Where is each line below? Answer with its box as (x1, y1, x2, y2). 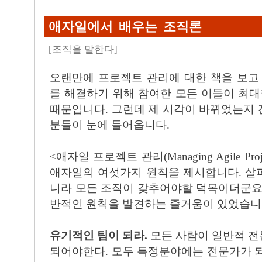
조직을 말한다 (52, 44, 114, 55)
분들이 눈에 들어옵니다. (50, 119, 170, 131)
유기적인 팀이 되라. (50, 229, 150, 242)
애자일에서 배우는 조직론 (49, 20, 202, 34)
